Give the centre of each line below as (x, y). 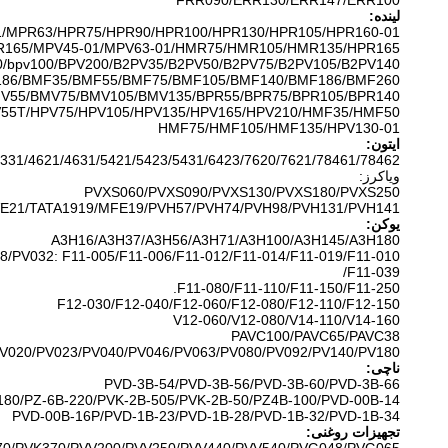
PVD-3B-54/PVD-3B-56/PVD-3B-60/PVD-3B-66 (252, 384)
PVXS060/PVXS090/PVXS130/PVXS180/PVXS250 (242, 192)
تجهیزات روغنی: (353, 432)
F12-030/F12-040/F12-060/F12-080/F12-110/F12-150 (228, 304)
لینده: (384, 16)
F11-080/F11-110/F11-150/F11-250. (288, 288)
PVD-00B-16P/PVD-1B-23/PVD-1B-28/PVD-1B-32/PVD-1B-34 (206, 416)
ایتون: (383, 144)
